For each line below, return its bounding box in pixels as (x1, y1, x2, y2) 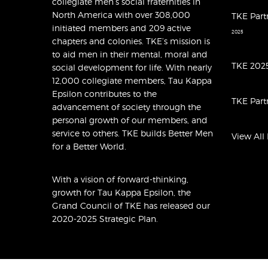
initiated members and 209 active (52, 22, 191, 33)
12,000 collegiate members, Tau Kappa (52, 75, 212, 86)
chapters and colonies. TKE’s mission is (52, 35, 210, 46)
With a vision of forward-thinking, (52, 173, 188, 184)
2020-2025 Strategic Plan (52, 213, 156, 224)
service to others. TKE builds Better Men (52, 127, 213, 138)
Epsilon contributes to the (52, 88, 157, 99)
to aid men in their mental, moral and (52, 48, 208, 59)
